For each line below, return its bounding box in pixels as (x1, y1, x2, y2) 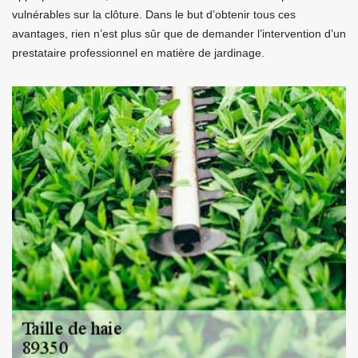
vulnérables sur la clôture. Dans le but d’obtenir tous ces (12, 8, 296, 21)
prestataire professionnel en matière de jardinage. (12, 46, 265, 59)
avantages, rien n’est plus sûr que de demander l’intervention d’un (12, 27, 346, 40)
